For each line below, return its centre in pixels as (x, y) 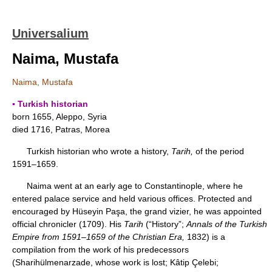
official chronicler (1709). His (68, 224)
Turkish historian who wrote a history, (92, 151)
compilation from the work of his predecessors (100, 250)
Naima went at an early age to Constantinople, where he (127, 186)
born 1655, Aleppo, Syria (59, 117)
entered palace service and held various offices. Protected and (132, 199)
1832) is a (205, 237)
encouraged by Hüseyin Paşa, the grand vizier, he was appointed (137, 211)
